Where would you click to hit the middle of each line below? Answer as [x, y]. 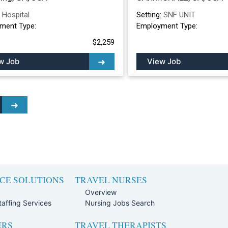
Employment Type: [167, 26]
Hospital [16, 15]
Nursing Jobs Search [120, 203]
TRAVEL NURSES [111, 180]
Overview [101, 192]
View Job [164, 61]
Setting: [150, 15]
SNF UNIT [179, 15]
